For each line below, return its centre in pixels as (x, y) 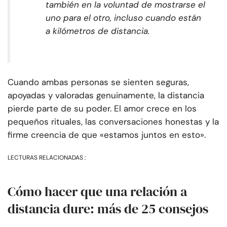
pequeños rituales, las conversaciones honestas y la (113, 122)
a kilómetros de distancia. (98, 31)
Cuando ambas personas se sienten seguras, (98, 82)
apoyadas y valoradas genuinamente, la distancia (106, 96)
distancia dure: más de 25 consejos (108, 209)
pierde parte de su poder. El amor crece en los (102, 109)
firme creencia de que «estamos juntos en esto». (107, 135)
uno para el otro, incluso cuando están (123, 18)
